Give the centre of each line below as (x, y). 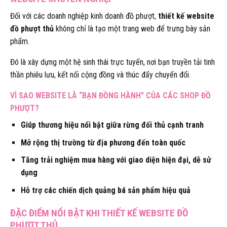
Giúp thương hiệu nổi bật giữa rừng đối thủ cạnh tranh (112, 125)
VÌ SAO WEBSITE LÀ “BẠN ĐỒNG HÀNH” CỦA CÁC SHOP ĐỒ (110, 96)
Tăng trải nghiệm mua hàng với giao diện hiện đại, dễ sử (116, 160)
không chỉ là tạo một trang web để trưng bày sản (132, 29)
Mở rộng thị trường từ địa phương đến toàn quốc (103, 142)
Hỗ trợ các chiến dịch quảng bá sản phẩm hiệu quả (105, 190)
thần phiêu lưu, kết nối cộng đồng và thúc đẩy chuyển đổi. (100, 75)
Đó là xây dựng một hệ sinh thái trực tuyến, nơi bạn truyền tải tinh (112, 62)
